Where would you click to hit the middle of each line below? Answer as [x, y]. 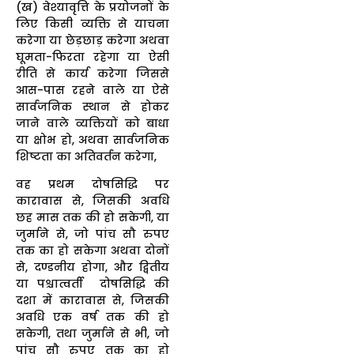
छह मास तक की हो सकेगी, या [92, 217]
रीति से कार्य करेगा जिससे [92, 73]
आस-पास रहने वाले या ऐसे [92, 90]
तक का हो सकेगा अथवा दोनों [92, 250]
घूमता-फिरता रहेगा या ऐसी [92, 56]
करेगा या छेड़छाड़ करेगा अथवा [92, 40]
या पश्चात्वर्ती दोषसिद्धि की [92, 283]
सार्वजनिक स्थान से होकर [92, 106]
